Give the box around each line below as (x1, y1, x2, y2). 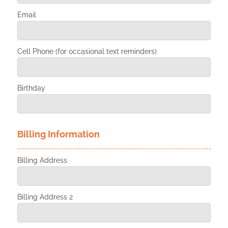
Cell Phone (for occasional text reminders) (17, 47, 157, 55)
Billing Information (17, 128, 100, 139)
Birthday (17, 83, 45, 92)
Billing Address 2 (17, 192, 73, 201)
